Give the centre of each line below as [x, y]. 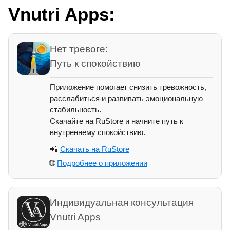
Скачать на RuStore [95, 149]
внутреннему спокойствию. [98, 132]
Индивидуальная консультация [122, 203]
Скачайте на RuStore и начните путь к [117, 121]
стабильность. [75, 110]
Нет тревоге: [79, 49]
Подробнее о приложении [102, 163]
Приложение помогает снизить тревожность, [128, 87]
